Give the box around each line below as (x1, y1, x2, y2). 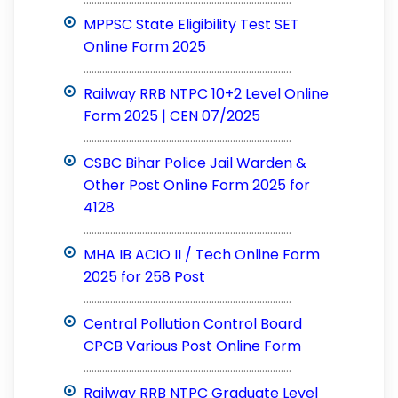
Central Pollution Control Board (84, 313, 303, 334)
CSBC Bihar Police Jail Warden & (84, 152, 307, 173)
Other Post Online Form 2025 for (84, 174, 311, 195)
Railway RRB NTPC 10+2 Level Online (84, 83, 330, 104)
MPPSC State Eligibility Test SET (84, 13, 300, 35)
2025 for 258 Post (84, 266, 206, 287)
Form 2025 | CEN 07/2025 (84, 105, 261, 126)
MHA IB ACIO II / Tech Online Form (84, 243, 321, 265)
